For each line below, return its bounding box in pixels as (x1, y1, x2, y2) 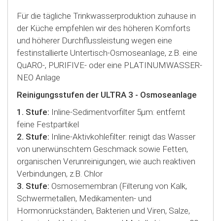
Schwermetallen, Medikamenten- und (17, 193, 151, 203)
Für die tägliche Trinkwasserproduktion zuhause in (17, 10, 196, 21)
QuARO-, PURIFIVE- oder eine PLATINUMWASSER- (17, 60, 202, 70)
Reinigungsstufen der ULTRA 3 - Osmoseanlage (17, 89, 197, 100)
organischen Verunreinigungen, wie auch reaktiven (17, 156, 195, 166)
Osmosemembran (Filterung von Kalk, (51, 181, 187, 191)
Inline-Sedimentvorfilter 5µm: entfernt (49, 107, 185, 117)
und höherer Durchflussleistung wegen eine (17, 35, 172, 45)
